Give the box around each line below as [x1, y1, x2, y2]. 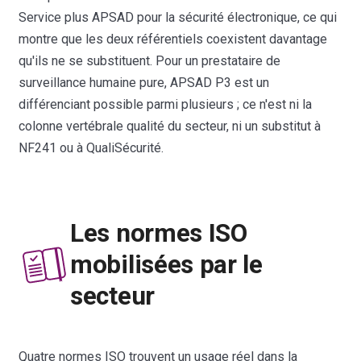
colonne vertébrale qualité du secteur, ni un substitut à [19, 118, 322, 134]
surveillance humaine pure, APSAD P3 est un [19, 74, 270, 90]
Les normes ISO [70, 218, 247, 249]
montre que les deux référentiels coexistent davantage [19, 31, 328, 47]
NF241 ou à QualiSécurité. [19, 139, 164, 156]
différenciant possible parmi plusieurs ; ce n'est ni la [19, 96, 313, 112]
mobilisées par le [70, 250, 263, 280]
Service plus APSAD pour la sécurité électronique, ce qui [19, 9, 338, 25]
